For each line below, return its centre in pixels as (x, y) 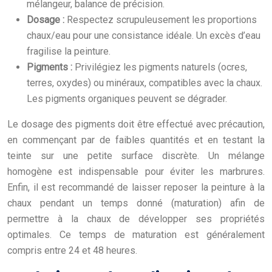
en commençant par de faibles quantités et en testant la (136, 140)
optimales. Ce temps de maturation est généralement (136, 234)
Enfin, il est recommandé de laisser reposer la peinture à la (136, 187)
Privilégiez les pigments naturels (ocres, (161, 67)
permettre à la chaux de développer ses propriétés (136, 219)
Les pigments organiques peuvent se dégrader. (127, 98)
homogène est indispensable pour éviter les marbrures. (136, 171)
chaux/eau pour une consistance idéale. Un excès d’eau (144, 35)
